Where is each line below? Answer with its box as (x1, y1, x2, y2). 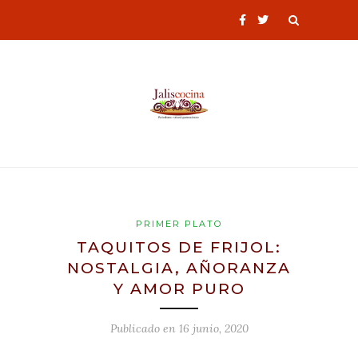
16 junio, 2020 (178, 320, 249, 336)
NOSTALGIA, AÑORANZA (67, 258, 291, 277)
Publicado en (109, 320, 179, 336)
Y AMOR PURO (113, 279, 245, 298)
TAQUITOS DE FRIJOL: (77, 237, 281, 257)
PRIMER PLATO (136, 217, 222, 229)
